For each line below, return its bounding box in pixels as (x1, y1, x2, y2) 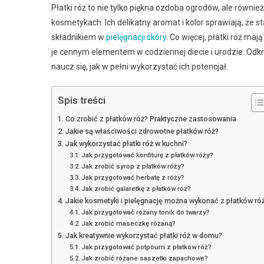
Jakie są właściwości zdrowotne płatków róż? (65, 126, 219, 136)
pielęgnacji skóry (106, 32, 166, 42)
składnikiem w (51, 32, 106, 42)
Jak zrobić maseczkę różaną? (81, 219, 176, 227)
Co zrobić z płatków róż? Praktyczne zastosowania (65, 114, 236, 123)
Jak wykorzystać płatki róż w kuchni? (65, 138, 187, 148)
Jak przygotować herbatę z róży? (81, 173, 185, 181)
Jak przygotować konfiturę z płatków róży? (81, 150, 214, 159)
